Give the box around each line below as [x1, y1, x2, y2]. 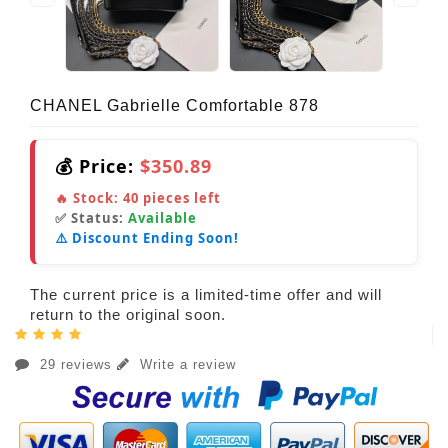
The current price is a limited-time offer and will [30, 285, 382, 303]
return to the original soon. [30, 305, 226, 323]
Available [128, 208, 197, 227]
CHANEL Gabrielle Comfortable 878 [30, 96, 319, 114]
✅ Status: [55, 208, 128, 227]
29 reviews [35, 356, 117, 372]
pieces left [139, 188, 221, 207]
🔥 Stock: [55, 188, 123, 207]
